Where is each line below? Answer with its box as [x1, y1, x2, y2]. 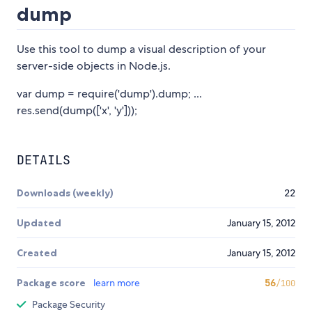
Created [17, 247, 57, 260]
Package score [17, 276, 88, 290]
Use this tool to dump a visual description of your [17, 42, 266, 57]
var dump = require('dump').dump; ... [17, 86, 202, 102]
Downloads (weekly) [17, 187, 114, 200]
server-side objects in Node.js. [17, 58, 171, 74]
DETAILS [17, 152, 70, 169]
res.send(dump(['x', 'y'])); [17, 103, 137, 118]
